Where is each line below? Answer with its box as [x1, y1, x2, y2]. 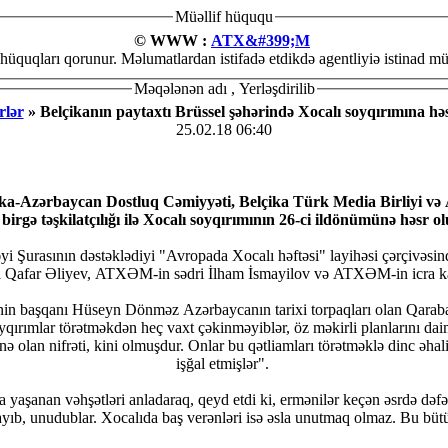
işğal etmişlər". [175, 355, 273, 373]
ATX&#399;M [211, 31, 310, 49]
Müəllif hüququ [175, 8, 273, 25]
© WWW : [134, 31, 211, 49]
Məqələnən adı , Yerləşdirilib [133, 79, 315, 97]
